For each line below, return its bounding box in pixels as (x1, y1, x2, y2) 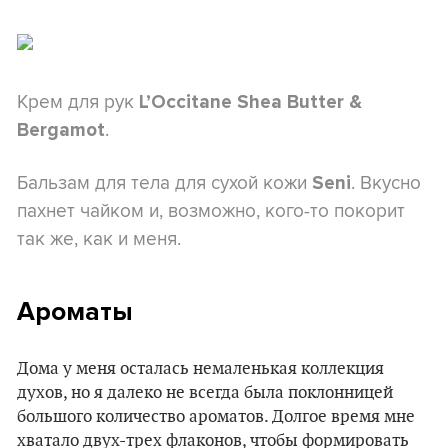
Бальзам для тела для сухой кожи (17, 167, 312, 196)
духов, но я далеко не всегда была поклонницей (17, 382, 393, 403)
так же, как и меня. (17, 223, 181, 252)
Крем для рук (17, 86, 139, 115)
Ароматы (17, 295, 133, 327)
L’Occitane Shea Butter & (139, 90, 362, 113)
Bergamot (17, 118, 105, 141)
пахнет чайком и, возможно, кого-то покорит (17, 195, 405, 224)
